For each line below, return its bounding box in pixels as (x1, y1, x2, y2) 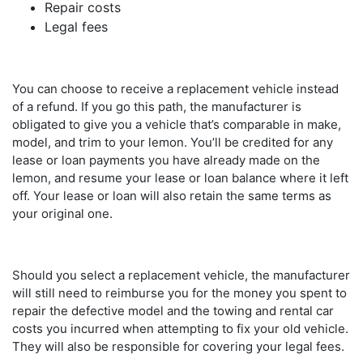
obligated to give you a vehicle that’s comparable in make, (12, 116, 341, 132)
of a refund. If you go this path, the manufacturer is (12, 98, 301, 114)
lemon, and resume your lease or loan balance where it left (12, 169, 348, 186)
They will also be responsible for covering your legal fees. (12, 338, 344, 354)
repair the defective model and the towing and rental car (12, 302, 334, 318)
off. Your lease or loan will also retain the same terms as (12, 187, 331, 203)
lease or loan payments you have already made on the (12, 152, 320, 168)
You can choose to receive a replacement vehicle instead (12, 80, 339, 96)
